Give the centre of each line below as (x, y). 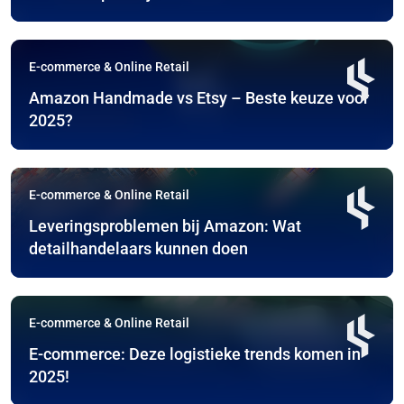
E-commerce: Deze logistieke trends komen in (195, 354)
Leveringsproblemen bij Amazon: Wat (165, 226)
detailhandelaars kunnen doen (138, 249)
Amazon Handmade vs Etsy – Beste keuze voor (199, 98)
